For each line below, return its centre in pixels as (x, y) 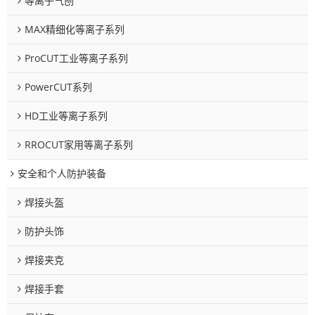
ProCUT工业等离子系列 (76, 58)
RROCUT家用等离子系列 (79, 144)
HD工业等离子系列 (66, 115)
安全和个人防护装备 (62, 173)
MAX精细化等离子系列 (75, 29)
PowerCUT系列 (58, 86)
